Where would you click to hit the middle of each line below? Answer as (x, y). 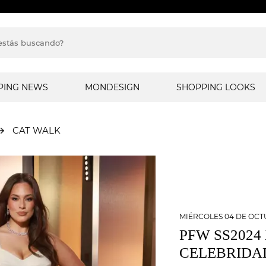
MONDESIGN (112, 87)
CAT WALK (36, 130)
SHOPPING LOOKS (216, 87)
